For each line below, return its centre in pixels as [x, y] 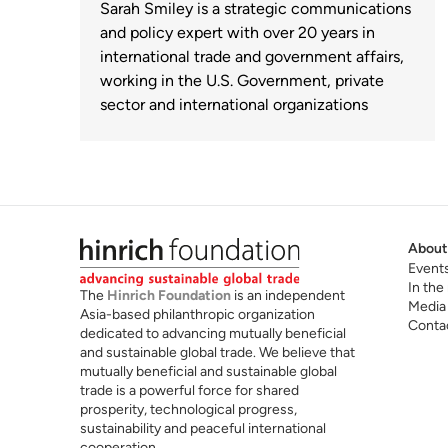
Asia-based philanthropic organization [197, 314]
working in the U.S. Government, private [242, 81]
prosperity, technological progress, [188, 409]
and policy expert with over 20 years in [237, 33]
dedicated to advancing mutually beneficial [213, 333]
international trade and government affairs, [252, 57]
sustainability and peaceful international [203, 428]
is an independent [288, 295]
